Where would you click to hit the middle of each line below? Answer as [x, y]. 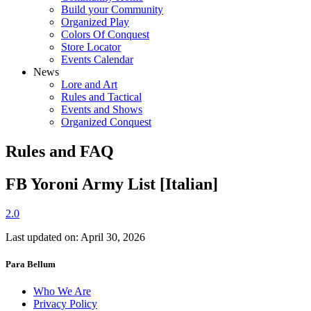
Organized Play [95, 22]
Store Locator [91, 47]
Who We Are [62, 292]
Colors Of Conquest [105, 34]
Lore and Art [89, 84]
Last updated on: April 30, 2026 [75, 237]
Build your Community [112, 9]
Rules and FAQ [60, 151]
